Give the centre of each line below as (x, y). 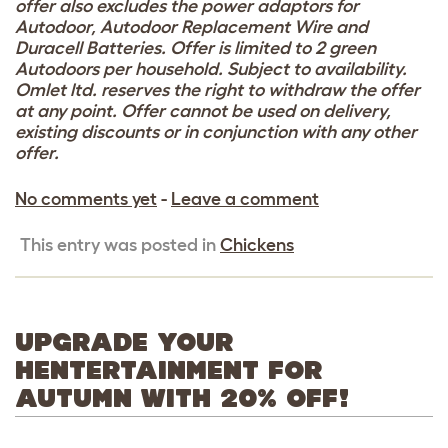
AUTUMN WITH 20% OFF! (182, 398)
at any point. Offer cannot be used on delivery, (203, 111)
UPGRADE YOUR (124, 342)
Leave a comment (245, 199)
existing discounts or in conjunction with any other (216, 132)
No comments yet (86, 199)
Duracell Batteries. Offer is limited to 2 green (195, 48)
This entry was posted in (120, 245)
